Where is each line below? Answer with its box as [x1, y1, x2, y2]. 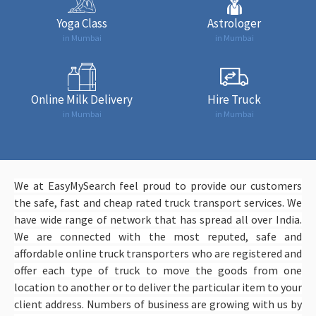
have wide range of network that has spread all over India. [14, 212, 302, 226]
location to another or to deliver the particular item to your [14, 279, 302, 294]
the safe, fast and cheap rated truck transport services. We [14, 195, 302, 209]
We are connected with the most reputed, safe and [14, 229, 302, 243]
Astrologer [207, 15, 261, 31]
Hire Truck [207, 91, 261, 107]
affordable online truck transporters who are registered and [14, 245, 302, 260]
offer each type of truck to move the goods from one [14, 262, 302, 277]
